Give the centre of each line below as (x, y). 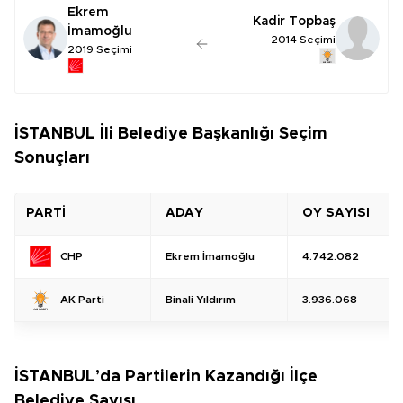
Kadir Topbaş (294, 22)
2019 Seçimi (100, 49)
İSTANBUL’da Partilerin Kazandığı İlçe (166, 376)
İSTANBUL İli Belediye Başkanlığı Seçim (171, 134)
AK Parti (82, 300)
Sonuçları (52, 158)
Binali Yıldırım (201, 299)
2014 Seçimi (303, 40)
